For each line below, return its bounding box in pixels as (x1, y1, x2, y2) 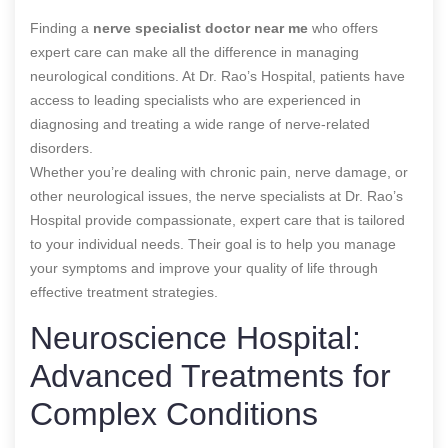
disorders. (30, 139, 93, 156)
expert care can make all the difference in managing (30, 43, 359, 60)
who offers (308, 19, 378, 36)
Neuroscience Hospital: (30, 319, 361, 356)
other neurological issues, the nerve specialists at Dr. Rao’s (30, 187, 403, 204)
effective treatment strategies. (30, 283, 218, 300)
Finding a (30, 19, 93, 36)
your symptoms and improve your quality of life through (30, 259, 378, 276)
